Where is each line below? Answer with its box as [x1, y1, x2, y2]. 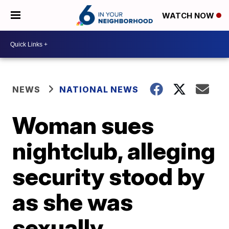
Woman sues [12, 111, 154, 140]
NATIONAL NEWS [59, 84, 139, 95]
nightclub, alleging [12, 136, 216, 165]
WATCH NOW [162, 11, 216, 21]
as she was [12, 188, 133, 216]
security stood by [12, 162, 205, 191]
